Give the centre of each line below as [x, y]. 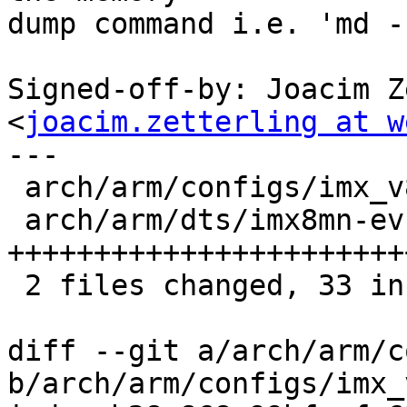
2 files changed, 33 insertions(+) [16, 286]
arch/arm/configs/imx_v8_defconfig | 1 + [16, 188]
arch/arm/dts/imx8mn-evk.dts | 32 [16, 220]
